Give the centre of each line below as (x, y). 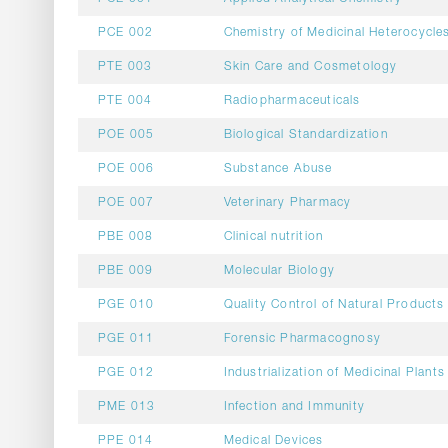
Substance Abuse (278, 169)
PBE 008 (125, 237)
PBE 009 (125, 271)
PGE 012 (126, 373)
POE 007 (126, 203)
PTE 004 (125, 101)
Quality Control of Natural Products (334, 305)
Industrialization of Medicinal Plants (334, 373)
